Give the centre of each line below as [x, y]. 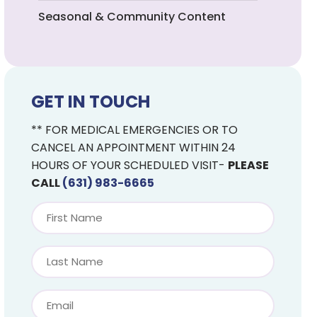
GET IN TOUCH [90, 102]
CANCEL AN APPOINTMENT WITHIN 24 [133, 148]
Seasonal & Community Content [132, 17]
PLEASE [248, 165]
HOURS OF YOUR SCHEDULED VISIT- [129, 165]
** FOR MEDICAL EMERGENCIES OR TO [134, 130]
